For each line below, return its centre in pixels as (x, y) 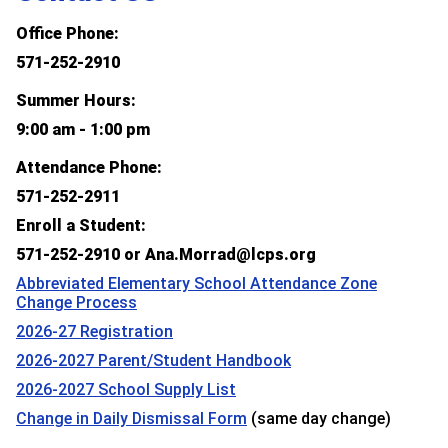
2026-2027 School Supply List (126, 389)
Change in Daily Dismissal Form (131, 418)
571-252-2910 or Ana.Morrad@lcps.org (166, 254)
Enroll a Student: (81, 225)
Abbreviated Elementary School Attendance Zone (196, 283)
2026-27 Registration (94, 331)
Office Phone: (67, 33)
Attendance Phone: (89, 167)
